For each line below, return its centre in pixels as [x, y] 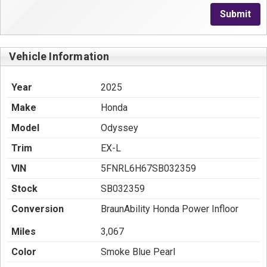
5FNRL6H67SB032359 [148, 168]
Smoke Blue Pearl [138, 252]
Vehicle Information [59, 56]
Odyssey [119, 128]
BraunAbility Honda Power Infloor [170, 209]
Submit [235, 14]
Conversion [38, 209]
